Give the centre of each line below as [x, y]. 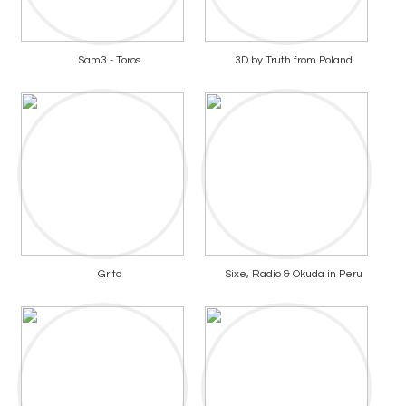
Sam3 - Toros [109, 60]
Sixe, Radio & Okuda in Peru [293, 274]
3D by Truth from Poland [293, 60]
